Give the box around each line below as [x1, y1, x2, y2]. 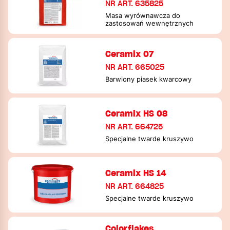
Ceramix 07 [105, 48, 154, 59]
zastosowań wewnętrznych [105, 20, 194, 27]
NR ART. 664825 [105, 181, 164, 191]
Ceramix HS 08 [105, 108, 168, 119]
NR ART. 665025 [105, 62, 165, 72]
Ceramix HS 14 [105, 167, 167, 178]
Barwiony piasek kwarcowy [105, 75, 192, 83]
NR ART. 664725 [105, 122, 163, 131]
